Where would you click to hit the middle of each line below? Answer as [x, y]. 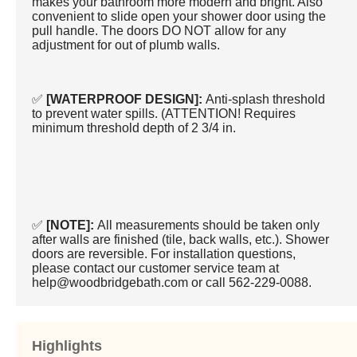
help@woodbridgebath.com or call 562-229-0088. [172, 282]
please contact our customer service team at [156, 268]
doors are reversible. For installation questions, [164, 253]
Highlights [67, 345]
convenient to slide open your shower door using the [179, 16]
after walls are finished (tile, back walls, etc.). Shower [181, 239]
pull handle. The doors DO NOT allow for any [159, 30]
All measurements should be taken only [209, 225]
